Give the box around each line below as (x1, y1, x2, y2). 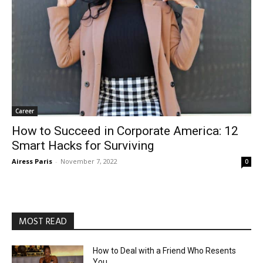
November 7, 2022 (60, 134, 117, 144)
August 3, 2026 (90, 249, 134, 258)
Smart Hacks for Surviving (12, 116, 154, 131)
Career (15, 85, 34, 93)
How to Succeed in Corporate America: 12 (12, 102, 238, 116)
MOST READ (19, 192, 67, 208)
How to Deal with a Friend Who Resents (90, 224, 234, 234)
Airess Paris (12, 134, 52, 144)
